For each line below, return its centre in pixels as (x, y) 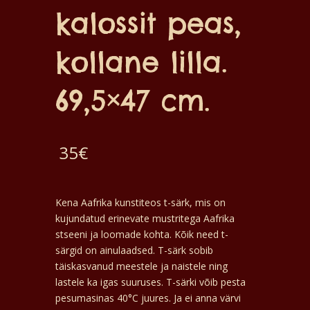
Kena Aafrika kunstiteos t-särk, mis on (140, 203)
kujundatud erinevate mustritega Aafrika (145, 219)
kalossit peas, (148, 24)
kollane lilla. (141, 62)
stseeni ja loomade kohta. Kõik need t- (142, 235)
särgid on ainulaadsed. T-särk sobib (134, 250)
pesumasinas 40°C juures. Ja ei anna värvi (148, 298)
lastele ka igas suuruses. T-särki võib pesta (151, 282)
